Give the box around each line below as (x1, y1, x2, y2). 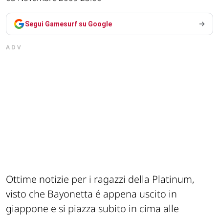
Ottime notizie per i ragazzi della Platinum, (6, 173, 195, 186)
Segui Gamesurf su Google (25, 20, 112, 28)
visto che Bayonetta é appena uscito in (6, 187, 177, 201)
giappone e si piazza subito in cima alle (6, 202, 179, 216)
